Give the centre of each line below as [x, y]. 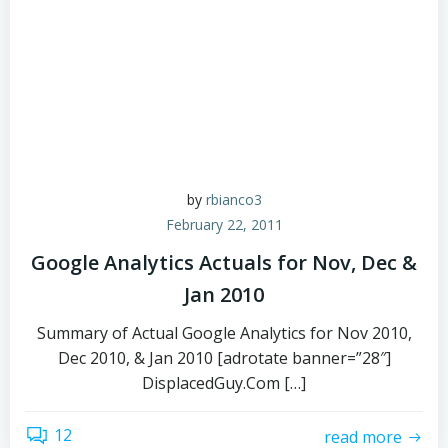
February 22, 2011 [224, 224]
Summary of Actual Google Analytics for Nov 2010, [224, 333]
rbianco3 [233, 199]
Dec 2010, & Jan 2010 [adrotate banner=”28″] [224, 358]
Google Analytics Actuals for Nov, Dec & [224, 262]
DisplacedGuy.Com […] [224, 383]
